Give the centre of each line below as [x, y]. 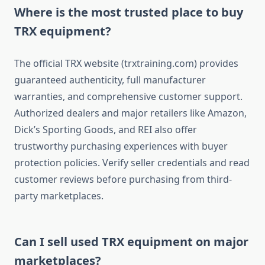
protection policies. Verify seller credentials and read [132, 163]
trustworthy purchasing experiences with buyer [121, 146]
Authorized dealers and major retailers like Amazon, [130, 113]
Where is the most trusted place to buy [129, 12]
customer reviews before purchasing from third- [123, 180]
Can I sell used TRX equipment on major [131, 242]
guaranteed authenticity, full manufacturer [110, 80]
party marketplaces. [59, 196]
